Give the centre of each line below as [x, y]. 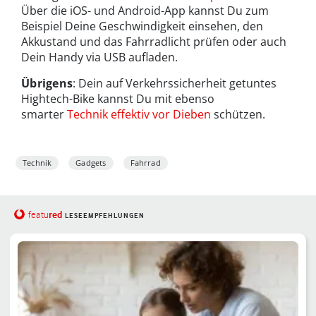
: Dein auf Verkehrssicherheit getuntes [175, 83]
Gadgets [91, 162]
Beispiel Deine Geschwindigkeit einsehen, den [142, 26]
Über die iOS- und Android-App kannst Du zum [145, 10]
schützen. [238, 114]
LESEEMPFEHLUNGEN [104, 215]
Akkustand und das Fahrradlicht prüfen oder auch [154, 41]
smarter [44, 114]
